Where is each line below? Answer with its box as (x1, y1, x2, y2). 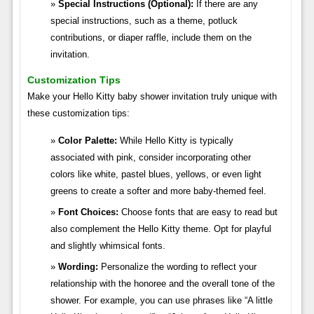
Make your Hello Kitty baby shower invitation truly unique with (27, 90, 277, 102)
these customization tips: (27, 107, 130, 118)
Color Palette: (57, 135, 117, 146)
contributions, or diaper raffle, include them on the (50, 32, 252, 43)
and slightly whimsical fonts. (50, 240, 165, 251)
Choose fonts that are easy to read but (118, 206, 278, 217)
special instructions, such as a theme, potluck (50, 15, 238, 26)
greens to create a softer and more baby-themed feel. (50, 185, 266, 196)
